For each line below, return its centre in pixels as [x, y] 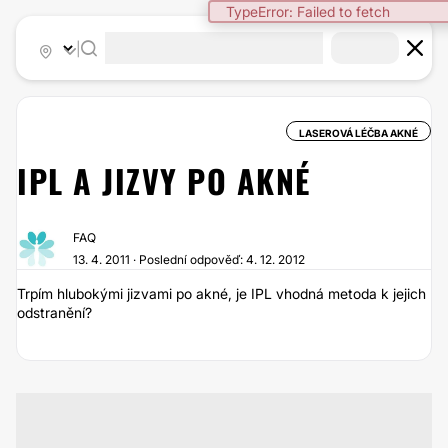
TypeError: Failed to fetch [308, 11]
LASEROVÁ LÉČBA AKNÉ [358, 133]
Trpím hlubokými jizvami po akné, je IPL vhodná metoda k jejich [221, 293]
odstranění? [54, 312]
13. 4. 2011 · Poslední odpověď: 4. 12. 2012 [189, 259]
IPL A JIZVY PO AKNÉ [164, 180]
